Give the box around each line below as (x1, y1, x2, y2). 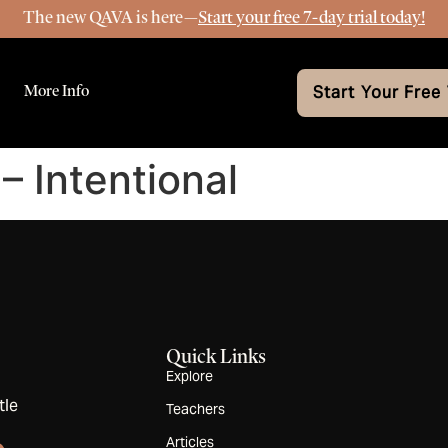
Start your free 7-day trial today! (198, 6, 425, 27)
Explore (166, 367, 214, 386)
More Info (23, 81, 89, 101)
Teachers (166, 400, 226, 419)
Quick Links (166, 344, 267, 369)
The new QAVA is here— (23, 6, 198, 27)
